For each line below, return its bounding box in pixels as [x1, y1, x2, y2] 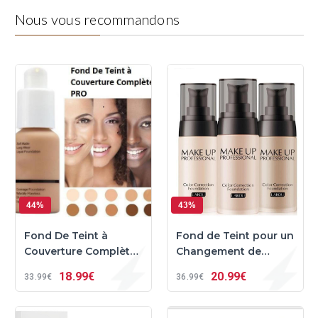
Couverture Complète [23, 245, 136, 258]
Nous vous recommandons [14, 11, 180, 28]
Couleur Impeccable [175, 261, 281, 274]
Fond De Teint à [23, 229, 108, 243]
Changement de [175, 245, 261, 258]
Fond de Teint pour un [175, 229, 294, 243]
